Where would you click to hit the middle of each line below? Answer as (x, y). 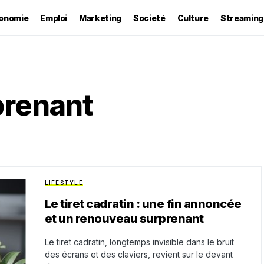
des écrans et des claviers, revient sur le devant (138, 254)
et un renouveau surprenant (124, 219)
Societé (149, 18)
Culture (193, 18)
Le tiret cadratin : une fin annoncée (143, 204)
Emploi (54, 18)
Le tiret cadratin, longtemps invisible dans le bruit (139, 242)
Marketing (100, 18)
